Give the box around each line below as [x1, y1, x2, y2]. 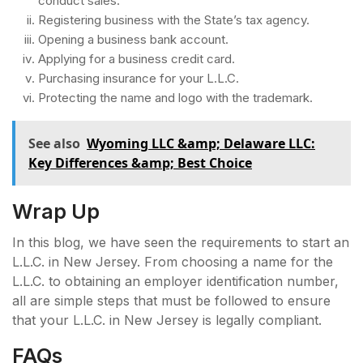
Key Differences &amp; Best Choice [28, 153, 252, 172]
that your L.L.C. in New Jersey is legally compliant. [12, 311, 322, 328]
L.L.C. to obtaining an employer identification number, [12, 272, 339, 289]
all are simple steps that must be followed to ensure [12, 292, 331, 309]
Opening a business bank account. [38, 31, 228, 47]
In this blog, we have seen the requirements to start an [12, 233, 349, 250]
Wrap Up [12, 199, 100, 224]
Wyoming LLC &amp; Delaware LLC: [87, 134, 315, 152]
